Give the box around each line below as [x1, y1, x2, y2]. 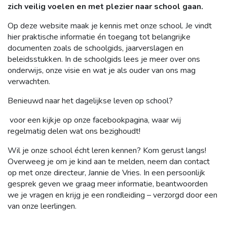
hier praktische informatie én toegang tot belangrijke [8, 31, 191, 43]
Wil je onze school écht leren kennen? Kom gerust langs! [8, 144, 206, 156]
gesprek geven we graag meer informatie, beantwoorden [8, 178, 208, 190]
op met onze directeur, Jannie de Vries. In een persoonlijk [8, 167, 205, 178]
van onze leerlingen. [8, 200, 77, 212]
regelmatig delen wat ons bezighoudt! [8, 125, 140, 137]
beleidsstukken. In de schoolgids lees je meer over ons [8, 53, 200, 65]
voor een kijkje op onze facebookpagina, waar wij [8, 114, 181, 126]
